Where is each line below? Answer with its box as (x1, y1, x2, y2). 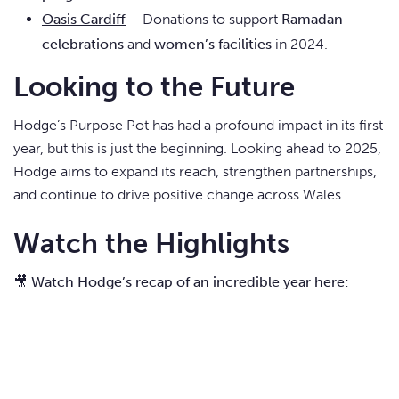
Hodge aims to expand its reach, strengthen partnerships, (13, 163, 377, 181)
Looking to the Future (13, 70, 295, 104)
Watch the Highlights (13, 227, 289, 261)
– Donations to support (126, 11, 281, 28)
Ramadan (281, 11, 343, 28)
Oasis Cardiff (42, 11, 126, 28)
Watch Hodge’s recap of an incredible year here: (31, 273, 349, 291)
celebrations (42, 36, 124, 53)
